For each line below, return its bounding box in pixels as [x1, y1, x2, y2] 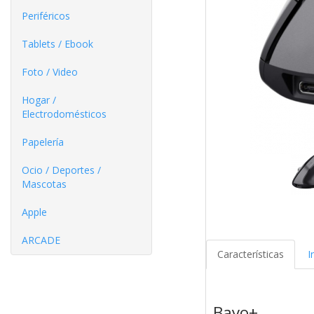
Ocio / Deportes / [22, 163, 101, 177]
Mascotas [22, 177, 67, 191]
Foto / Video [22, 65, 78, 78]
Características [217, 247, 284, 261]
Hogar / [22, 93, 56, 107]
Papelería [22, 135, 64, 149]
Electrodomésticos [22, 107, 107, 121]
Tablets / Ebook [22, 37, 93, 50]
